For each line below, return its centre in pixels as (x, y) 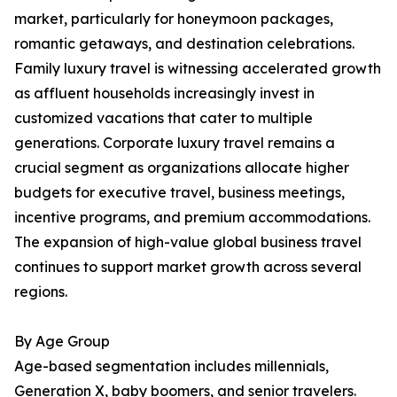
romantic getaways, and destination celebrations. (184, 44)
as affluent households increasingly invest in (164, 93)
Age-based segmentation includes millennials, (171, 366)
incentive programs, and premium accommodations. (192, 218)
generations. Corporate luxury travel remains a (175, 143)
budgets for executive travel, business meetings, (179, 193)
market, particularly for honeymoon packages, (174, 19)
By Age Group (62, 342)
